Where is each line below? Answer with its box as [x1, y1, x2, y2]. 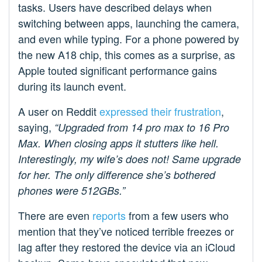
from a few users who [126, 208, 229, 223]
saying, [18, 119, 54, 135]
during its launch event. [18, 78, 126, 94]
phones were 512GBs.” [18, 183, 125, 198]
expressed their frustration [99, 104, 221, 119]
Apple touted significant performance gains [18, 63, 217, 78]
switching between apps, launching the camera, [18, 15, 239, 31]
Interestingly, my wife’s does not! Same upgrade [18, 151, 241, 167]
